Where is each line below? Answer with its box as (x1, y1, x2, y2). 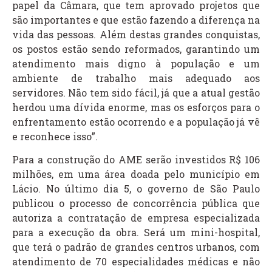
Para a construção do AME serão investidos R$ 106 (12, 153, 260, 166)
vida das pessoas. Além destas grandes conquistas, (12, 27, 260, 41)
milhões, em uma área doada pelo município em (12, 168, 260, 181)
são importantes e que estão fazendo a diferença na (12, 13, 260, 26)
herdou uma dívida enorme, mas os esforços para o (12, 100, 260, 114)
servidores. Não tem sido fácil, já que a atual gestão (12, 86, 260, 99)
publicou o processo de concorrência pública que (12, 197, 260, 210)
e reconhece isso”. (12, 129, 98, 143)
